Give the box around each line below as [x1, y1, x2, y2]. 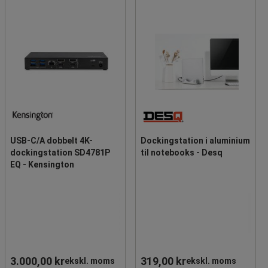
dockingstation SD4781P [10, 147, 110, 157]
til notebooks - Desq [141, 147, 223, 157]
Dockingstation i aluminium [141, 135, 250, 145]
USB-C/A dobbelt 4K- [10, 135, 93, 145]
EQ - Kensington [10, 159, 74, 169]
